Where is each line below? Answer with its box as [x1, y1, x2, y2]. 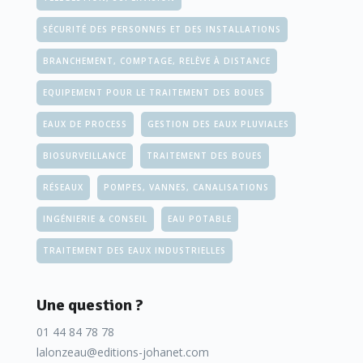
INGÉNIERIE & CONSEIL [43, 213, 147, 224]
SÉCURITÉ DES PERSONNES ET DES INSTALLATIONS [43, 23, 281, 35]
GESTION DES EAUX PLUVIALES [147, 118, 289, 130]
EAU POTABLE [168, 213, 232, 224]
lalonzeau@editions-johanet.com [36, 344, 209, 360]
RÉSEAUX [43, 181, 83, 193]
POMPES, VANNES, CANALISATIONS [104, 181, 269, 193]
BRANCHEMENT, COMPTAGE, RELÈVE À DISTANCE [43, 55, 271, 66]
